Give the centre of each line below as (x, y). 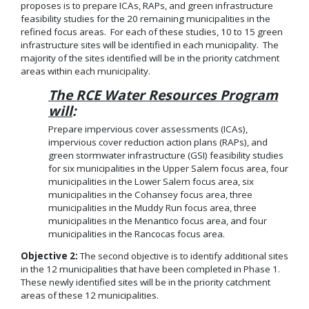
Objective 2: (49, 256)
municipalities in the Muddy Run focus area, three (152, 207)
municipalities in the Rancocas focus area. (137, 233)
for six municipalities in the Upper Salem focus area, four (168, 168)
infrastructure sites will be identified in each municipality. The (150, 44)
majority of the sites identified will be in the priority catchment (150, 58)
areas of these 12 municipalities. (90, 296)
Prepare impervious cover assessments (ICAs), (148, 129)
